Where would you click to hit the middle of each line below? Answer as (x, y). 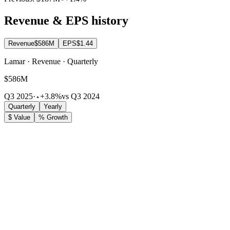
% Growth (53, 118)
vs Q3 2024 (81, 97)
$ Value (19, 118)
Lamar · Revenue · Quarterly (51, 62)
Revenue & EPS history (66, 21)
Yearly (53, 107)
